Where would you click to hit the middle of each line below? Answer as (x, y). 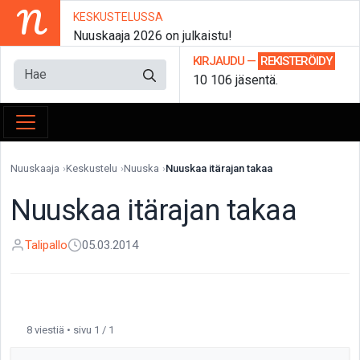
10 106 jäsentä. (235, 80)
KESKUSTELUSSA (118, 17)
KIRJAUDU (219, 61)
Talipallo (46, 245)
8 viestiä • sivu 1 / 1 (70, 330)
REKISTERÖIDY (297, 61)
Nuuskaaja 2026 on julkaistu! (152, 36)
